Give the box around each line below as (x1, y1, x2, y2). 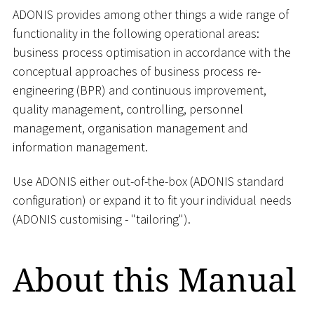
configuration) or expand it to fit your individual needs (13, 192, 292, 209)
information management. (13, 138, 148, 155)
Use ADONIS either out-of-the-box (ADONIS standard (13, 173, 285, 190)
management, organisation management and (13, 119, 248, 136)
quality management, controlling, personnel (13, 100, 243, 117)
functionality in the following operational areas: (13, 25, 259, 41)
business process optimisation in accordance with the (13, 43, 291, 60)
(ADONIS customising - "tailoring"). (13, 211, 191, 228)
